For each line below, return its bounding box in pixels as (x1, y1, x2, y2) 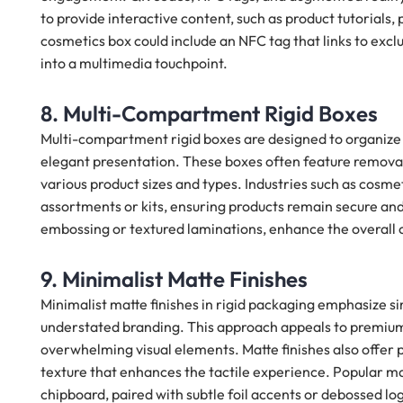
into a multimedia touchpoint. (40, 54, 228, 73)
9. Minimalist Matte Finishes (40, 265, 308, 293)
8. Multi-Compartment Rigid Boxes (40, 100, 378, 128)
